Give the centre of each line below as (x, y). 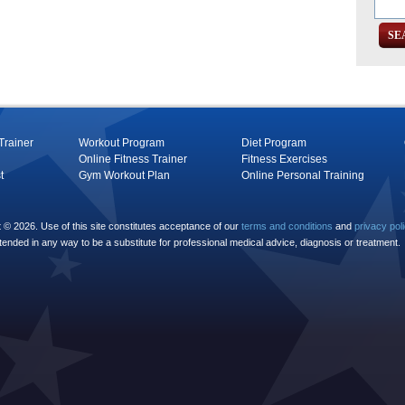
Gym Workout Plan (124, 175)
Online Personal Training (303, 175)
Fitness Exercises (284, 159)
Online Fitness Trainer (133, 159)
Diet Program (274, 143)
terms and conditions (287, 226)
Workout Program (122, 143)
